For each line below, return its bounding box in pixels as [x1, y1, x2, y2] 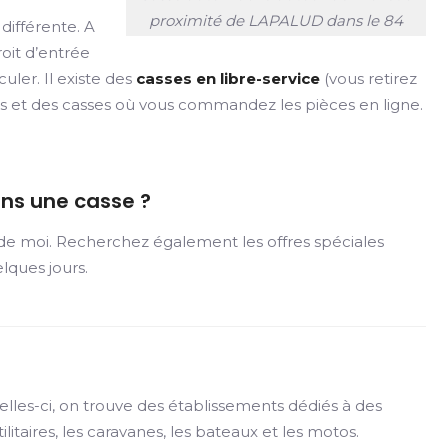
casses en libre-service [136, 69, 321, 88]
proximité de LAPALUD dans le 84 [149, 11, 403, 30]
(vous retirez [320, 69, 418, 88]
